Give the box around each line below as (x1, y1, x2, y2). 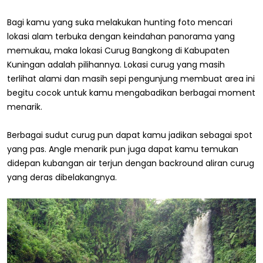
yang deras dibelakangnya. (7, 171, 117, 183)
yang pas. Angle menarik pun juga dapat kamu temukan (7, 143, 238, 155)
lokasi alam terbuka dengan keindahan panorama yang (7, 30, 235, 42)
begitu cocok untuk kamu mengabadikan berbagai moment (7, 86, 255, 99)
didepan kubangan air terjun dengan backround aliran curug (7, 157, 254, 169)
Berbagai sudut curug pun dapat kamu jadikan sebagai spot (7, 129, 252, 141)
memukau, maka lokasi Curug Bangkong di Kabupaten (7, 44, 230, 56)
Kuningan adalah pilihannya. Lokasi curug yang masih (7, 58, 225, 70)
